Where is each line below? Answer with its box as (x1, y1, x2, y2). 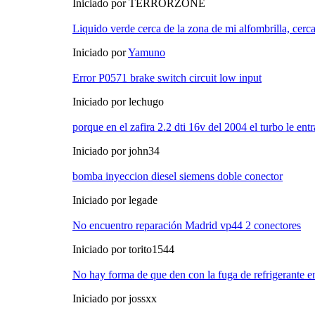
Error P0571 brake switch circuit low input (72, 72, 262, 84)
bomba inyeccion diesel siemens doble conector (72, 170, 283, 183)
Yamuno (128, 46, 165, 59)
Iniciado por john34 (72, 145, 160, 157)
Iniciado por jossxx (72, 292, 157, 305)
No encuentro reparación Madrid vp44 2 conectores (72, 219, 301, 232)
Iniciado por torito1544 (72, 243, 174, 256)
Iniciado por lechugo (72, 96, 164, 108)
